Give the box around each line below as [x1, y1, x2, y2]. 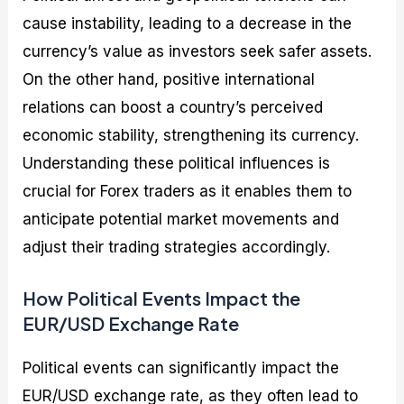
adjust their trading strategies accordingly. [23, 237, 331, 256]
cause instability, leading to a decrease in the [23, 14, 353, 32]
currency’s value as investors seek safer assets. [23, 41, 372, 60]
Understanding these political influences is [23, 153, 331, 172]
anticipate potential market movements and [23, 209, 340, 228]
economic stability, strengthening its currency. [23, 125, 360, 144]
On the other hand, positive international [23, 69, 316, 88]
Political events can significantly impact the [23, 358, 340, 377]
